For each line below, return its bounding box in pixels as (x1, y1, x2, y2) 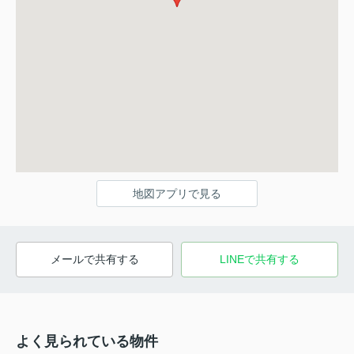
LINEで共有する (220, 252, 299, 265)
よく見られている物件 (16, 333, 158, 349)
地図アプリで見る (133, 186, 221, 200)
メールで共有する (50, 252, 139, 265)
